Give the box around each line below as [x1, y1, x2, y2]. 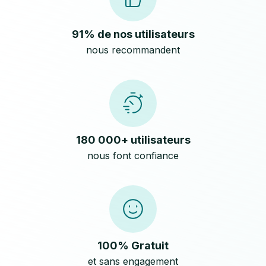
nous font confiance [87, 150, 179, 161]
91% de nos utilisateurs [71, 28, 195, 40]
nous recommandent [86, 44, 180, 56]
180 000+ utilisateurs [75, 134, 191, 146]
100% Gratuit [97, 239, 169, 252]
